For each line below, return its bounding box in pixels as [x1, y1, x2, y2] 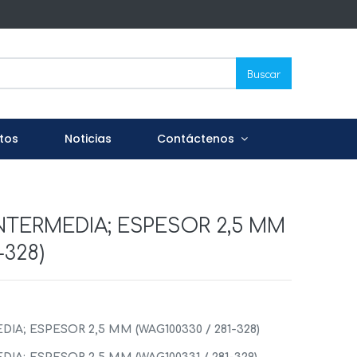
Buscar [246, 65, 280, 81]
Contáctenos [157, 131, 235, 147]
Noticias [64, 131, 112, 147]
